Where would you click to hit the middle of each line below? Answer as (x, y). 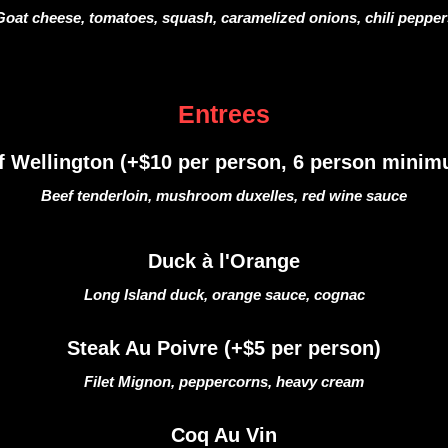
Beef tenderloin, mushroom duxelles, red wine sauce (224, 195)
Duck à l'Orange (224, 261)
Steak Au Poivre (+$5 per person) (224, 348)
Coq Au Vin (224, 435)
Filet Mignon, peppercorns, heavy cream (224, 381)
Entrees (224, 114)
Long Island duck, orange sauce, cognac (224, 294)
